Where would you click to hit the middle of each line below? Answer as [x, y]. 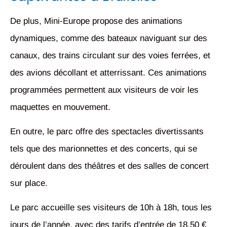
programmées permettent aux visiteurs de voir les [104, 90]
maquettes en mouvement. [60, 107]
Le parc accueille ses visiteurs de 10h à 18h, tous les [111, 208]
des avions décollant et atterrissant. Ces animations [108, 72]
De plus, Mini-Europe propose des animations [96, 21]
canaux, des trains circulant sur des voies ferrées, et [110, 55]
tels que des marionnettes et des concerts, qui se [104, 148]
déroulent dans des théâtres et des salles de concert [109, 166]
